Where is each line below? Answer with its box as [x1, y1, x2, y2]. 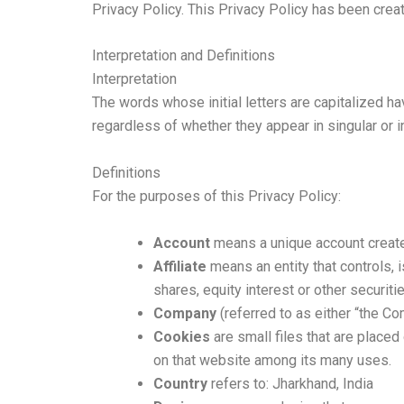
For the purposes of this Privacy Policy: [92, 187, 341, 205]
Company [153, 304, 216, 322]
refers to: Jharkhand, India [207, 374, 373, 392]
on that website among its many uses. [153, 351, 391, 369]
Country [153, 374, 207, 392]
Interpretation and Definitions [92, 47, 275, 65]
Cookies [153, 327, 210, 345]
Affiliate [153, 257, 207, 275]
